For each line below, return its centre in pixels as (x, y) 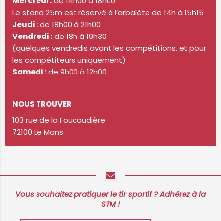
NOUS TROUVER (42, 104)
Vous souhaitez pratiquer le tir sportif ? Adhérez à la (110, 194)
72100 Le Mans (38, 132)
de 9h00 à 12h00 (76, 72)
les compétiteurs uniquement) (69, 60)
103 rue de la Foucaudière (59, 120)
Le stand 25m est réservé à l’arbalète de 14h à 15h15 (108, 13)
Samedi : (29, 72)
